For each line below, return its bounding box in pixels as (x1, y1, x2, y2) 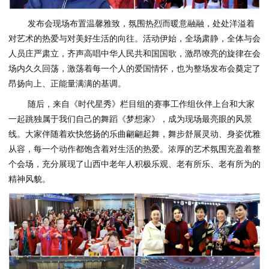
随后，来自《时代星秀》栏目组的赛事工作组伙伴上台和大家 (28, 99, 255, 109)
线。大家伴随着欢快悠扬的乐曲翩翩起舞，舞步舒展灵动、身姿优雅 (8, 129, 261, 139)
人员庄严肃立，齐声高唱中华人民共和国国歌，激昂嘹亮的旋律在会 (8, 48, 261, 58)
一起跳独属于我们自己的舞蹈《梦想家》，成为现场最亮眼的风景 (8, 114, 252, 124)
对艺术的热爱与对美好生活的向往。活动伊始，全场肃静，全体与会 (8, 33, 261, 43)
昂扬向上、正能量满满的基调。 (8, 78, 126, 88)
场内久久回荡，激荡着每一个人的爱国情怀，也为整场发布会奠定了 (8, 63, 261, 73)
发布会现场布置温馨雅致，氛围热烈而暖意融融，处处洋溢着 (28, 18, 255, 28)
